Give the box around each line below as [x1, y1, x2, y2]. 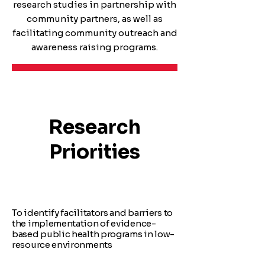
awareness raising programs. [31, 41, 158, 53]
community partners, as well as [27, 13, 163, 24]
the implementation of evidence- [12, 218, 156, 229]
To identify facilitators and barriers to [12, 207, 173, 218]
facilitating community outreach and [12, 27, 177, 38]
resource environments [12, 239, 112, 250]
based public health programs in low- [12, 228, 175, 240]
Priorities [49, 140, 140, 164]
